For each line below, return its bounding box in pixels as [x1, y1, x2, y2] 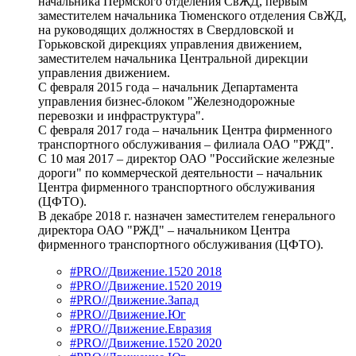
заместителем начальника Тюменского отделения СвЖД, [38, 8, 346, 22]
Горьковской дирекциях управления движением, [38, 37, 302, 51]
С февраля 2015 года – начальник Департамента [38, 79, 298, 94]
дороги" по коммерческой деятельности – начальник [38, 165, 323, 180]
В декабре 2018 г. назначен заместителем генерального [38, 208, 335, 222]
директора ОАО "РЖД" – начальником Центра [38, 222, 290, 237]
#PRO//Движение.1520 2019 [70, 278, 222, 292]
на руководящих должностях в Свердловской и [38, 22, 294, 37]
